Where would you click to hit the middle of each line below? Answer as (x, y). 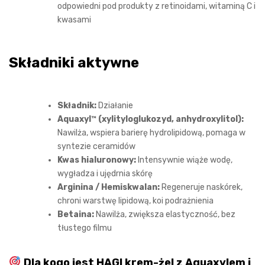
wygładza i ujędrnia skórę (105, 174)
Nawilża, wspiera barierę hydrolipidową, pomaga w (151, 133)
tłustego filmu (85, 228)
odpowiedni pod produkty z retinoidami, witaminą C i (156, 7)
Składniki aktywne (74, 63)
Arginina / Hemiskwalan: (109, 188)
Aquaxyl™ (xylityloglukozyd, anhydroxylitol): (151, 119)
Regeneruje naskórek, (201, 188)
